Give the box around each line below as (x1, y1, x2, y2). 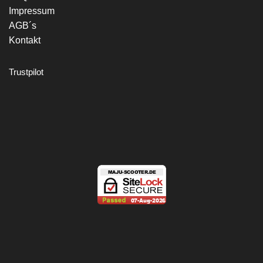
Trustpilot (9, 68, 43, 77)
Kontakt (9, 35, 41, 45)
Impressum (9, 5, 55, 16)
